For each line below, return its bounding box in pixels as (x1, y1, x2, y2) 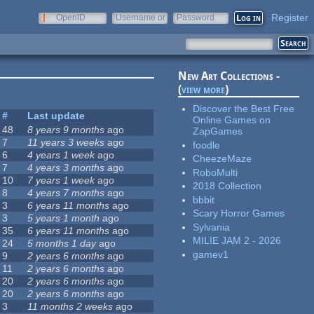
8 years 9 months (27, 124, 105, 136)
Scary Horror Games (193, 207, 285, 219)
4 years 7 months (27, 187, 105, 199)
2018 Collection (193, 180, 262, 192)
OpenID (56, 13, 86, 22)
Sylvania (193, 221, 231, 233)
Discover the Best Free (193, 103, 295, 115)
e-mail (116, 22, 139, 32)
